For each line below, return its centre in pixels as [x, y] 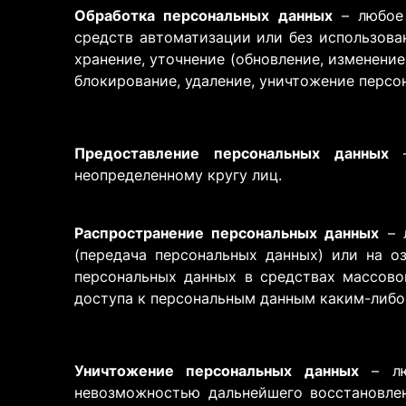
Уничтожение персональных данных [217, 371]
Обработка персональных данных [203, 15]
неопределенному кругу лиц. [178, 175]
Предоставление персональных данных [232, 153]
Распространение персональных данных [227, 233]
